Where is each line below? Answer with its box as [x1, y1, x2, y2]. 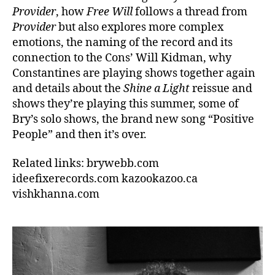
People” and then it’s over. [12, 127, 147, 142]
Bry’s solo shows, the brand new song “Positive [12, 112, 254, 126]
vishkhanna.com [12, 187, 99, 202]
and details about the [12, 81, 123, 96]
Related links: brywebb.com [12, 157, 159, 171]
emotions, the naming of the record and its [12, 35, 233, 50]
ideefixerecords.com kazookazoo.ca [12, 172, 198, 187]
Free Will [87, 4, 133, 19]
